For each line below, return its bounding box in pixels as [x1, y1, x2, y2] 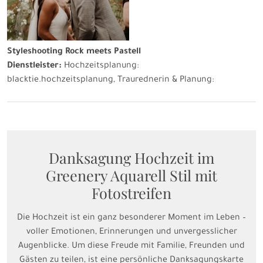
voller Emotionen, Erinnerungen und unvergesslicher [26, 228, 237, 238]
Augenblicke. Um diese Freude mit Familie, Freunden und [18, 242, 245, 252]
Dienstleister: [7, 62, 64, 72]
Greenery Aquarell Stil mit [46, 166, 217, 186]
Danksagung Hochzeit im [49, 148, 214, 168]
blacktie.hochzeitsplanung [7, 76, 113, 86]
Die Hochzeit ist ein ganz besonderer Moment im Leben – [17, 214, 246, 224]
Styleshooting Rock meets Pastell [7, 48, 141, 58]
